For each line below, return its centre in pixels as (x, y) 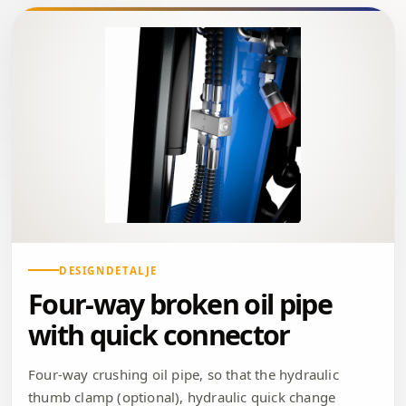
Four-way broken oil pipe (180, 304)
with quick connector (159, 334)
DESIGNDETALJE (108, 270)
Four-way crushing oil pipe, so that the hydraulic (184, 374)
